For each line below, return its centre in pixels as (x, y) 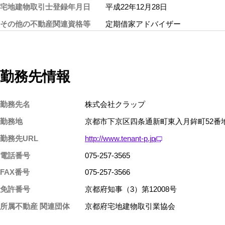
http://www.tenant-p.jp (120, 138)
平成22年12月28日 (136, 7)
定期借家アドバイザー (143, 24)
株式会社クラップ (115, 104)
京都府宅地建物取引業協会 (130, 206)
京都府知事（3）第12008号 (131, 189)
